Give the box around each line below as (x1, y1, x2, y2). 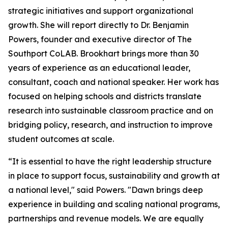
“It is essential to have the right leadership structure (8, 156, 212, 166)
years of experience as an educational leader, (8, 63, 190, 73)
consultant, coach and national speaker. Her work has (8, 77, 219, 87)
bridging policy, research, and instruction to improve (8, 120, 213, 130)
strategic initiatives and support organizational (8, 6, 193, 16)
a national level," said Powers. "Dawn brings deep (8, 185, 203, 195)
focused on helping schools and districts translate (8, 91, 202, 101)
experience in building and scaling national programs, (8, 199, 220, 209)
